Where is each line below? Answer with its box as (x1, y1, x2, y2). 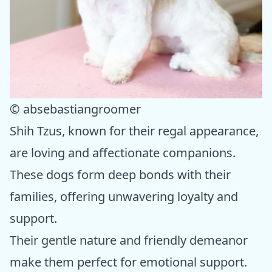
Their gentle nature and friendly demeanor (10, 231, 248, 248)
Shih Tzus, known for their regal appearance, (10, 122, 259, 139)
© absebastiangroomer (10, 100, 141, 117)
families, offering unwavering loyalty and (10, 188, 238, 205)
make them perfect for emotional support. (10, 253, 247, 270)
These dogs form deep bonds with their (10, 166, 231, 183)
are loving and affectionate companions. (10, 144, 236, 161)
